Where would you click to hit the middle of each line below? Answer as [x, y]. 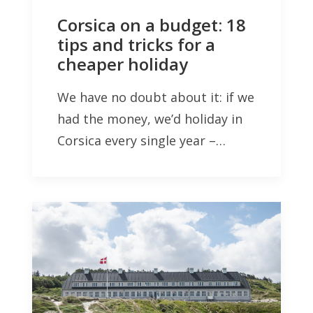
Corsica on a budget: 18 [152, 24]
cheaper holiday [123, 64]
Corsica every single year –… [141, 140]
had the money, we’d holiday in [150, 118]
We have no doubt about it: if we [156, 97]
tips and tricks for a [136, 44]
